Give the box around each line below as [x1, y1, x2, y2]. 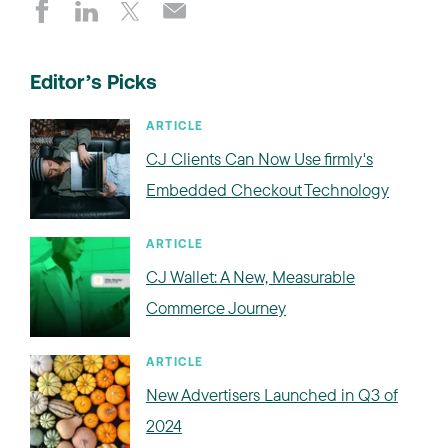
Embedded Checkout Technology [146, 178, 389, 200]
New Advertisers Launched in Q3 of [146, 383, 398, 405]
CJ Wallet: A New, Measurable [146, 265, 355, 287]
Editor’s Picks [30, 73, 157, 94]
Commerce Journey [146, 296, 286, 318]
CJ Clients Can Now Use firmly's [146, 147, 373, 169]
